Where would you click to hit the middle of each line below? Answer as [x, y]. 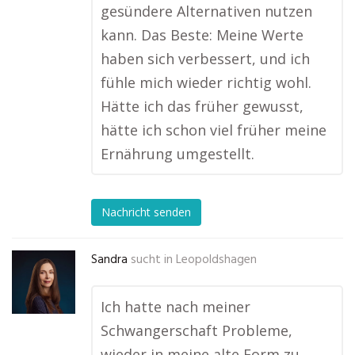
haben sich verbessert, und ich [205, 59]
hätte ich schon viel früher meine [214, 130]
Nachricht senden [146, 212]
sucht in [152, 260]
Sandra [109, 260]
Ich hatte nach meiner [176, 307]
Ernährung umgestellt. [177, 154]
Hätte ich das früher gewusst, [202, 106]
